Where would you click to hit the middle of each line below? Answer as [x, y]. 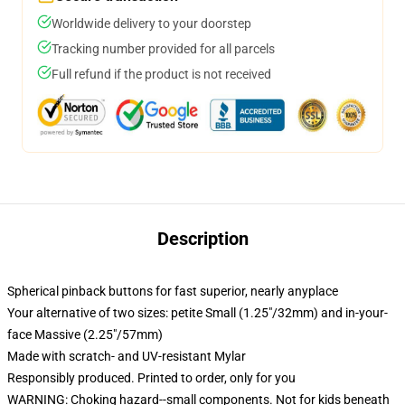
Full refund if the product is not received [161, 74]
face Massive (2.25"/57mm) [85, 334]
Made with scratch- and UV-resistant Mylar [127, 356]
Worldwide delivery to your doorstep [151, 24]
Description [202, 239]
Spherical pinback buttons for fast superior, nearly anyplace [173, 291]
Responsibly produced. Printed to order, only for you [151, 378]
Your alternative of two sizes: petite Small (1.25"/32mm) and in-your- [198, 313]
